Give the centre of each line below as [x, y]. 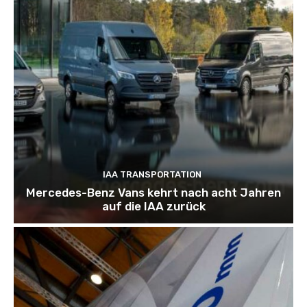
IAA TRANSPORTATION [152, 175]
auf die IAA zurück [153, 207]
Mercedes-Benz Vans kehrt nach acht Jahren [153, 193]
